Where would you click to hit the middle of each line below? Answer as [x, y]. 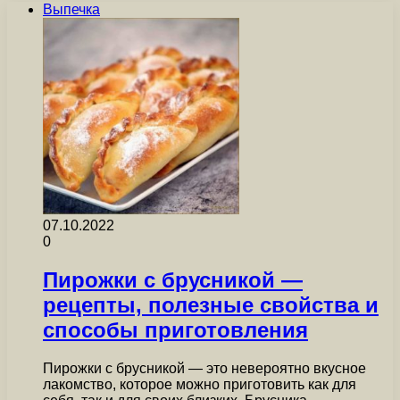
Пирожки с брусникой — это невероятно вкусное [204, 368]
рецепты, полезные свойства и [211, 304]
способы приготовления [175, 329]
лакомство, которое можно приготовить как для [200, 384]
